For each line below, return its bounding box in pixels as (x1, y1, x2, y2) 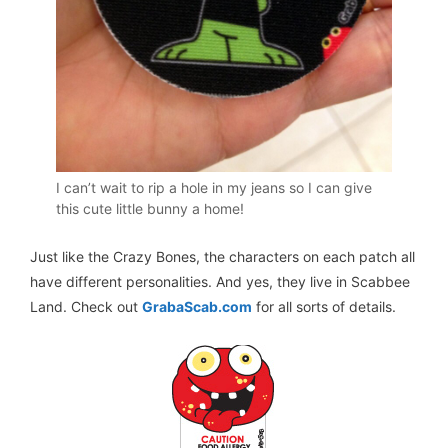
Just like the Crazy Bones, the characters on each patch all (30, 248, 415, 266)
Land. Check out (30, 298, 142, 316)
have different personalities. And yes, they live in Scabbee (30, 273, 410, 291)
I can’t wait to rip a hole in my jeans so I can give (56, 178, 372, 196)
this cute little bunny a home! (56, 199, 244, 217)
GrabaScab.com (142, 298, 252, 316)
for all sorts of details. (252, 298, 396, 316)
